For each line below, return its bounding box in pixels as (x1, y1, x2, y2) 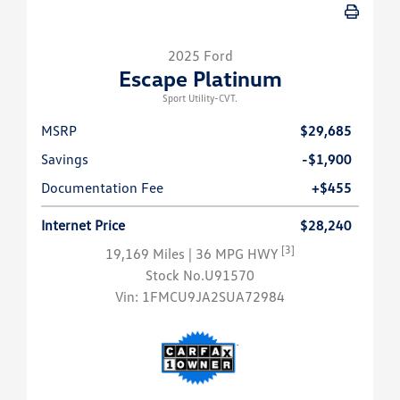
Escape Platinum (118, 65, 282, 92)
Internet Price (41, 216, 125, 235)
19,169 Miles (105, 245, 188, 263)
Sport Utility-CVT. (162, 92, 237, 104)
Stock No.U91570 (146, 266, 254, 285)
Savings (41, 150, 88, 169)
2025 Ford (167, 46, 233, 65)
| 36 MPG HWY (188, 245, 281, 263)
